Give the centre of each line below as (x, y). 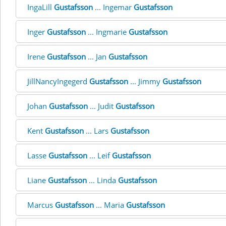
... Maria (110, 205)
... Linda (102, 180)
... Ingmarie (107, 32)
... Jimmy (145, 81)
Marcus (41, 205)
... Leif (100, 155)
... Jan (97, 56)
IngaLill (41, 7)
